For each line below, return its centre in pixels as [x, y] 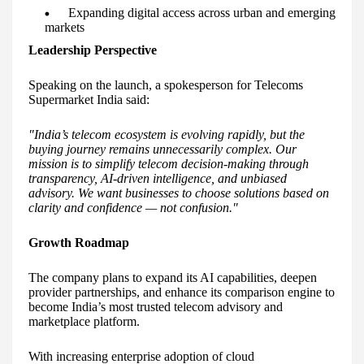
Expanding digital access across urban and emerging [202, 13]
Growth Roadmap [79, 243]
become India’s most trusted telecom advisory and [156, 307]
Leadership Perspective [93, 50]
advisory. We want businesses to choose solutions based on [179, 193]
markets [65, 28]
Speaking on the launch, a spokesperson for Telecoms [166, 85]
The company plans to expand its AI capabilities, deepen [173, 278]
